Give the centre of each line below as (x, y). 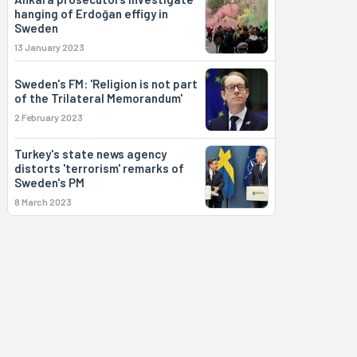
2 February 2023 (48, 117)
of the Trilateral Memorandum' (98, 98)
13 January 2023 (49, 47)
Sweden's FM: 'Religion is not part (106, 84)
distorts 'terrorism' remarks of (99, 168)
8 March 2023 (43, 202)
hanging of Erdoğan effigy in (91, 14)
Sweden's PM (49, 182)
